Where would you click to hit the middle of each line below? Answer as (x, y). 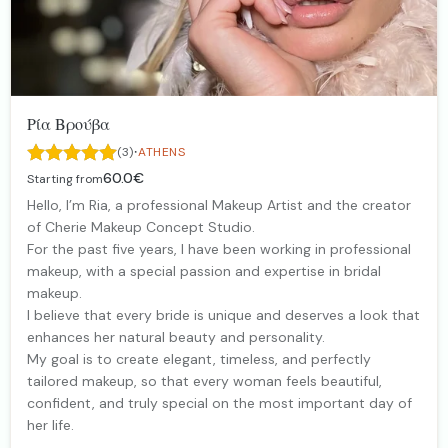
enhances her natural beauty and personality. (176, 336)
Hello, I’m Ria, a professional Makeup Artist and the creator (219, 204)
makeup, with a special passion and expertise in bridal (204, 270)
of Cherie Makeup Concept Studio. (141, 226)
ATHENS (162, 151)
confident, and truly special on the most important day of (219, 402)
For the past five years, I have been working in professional (219, 248)
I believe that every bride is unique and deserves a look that (223, 314)
